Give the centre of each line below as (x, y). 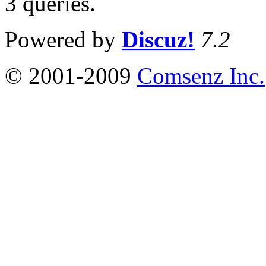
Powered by (63, 39)
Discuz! (158, 39)
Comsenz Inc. (201, 75)
